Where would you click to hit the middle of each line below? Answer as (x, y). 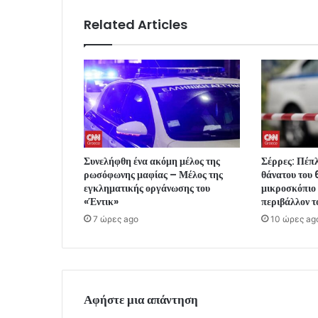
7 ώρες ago (116, 219)
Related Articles (136, 24)
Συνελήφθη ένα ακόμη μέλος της (152, 161)
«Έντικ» (101, 201)
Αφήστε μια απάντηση (141, 299)
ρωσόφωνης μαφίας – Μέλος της (153, 174)
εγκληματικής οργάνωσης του (147, 188)
